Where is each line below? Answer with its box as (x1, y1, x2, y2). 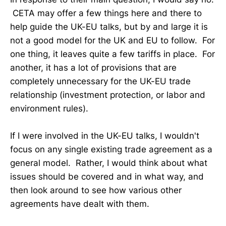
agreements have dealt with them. (10, 198, 149, 209)
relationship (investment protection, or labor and (10, 89, 205, 100)
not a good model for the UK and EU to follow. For (10, 35, 215, 45)
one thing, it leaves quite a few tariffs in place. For (10, 48, 215, 59)
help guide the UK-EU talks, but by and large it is (10, 21, 208, 32)
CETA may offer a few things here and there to (10, 8, 202, 18)
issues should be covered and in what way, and (10, 171, 204, 182)
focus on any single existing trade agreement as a (10, 144, 212, 154)
